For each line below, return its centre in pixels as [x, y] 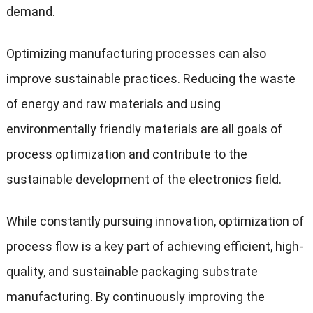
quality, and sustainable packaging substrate [132, 271]
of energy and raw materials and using [113, 103]
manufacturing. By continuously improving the [135, 296]
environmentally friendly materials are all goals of [144, 129]
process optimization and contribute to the [126, 154]
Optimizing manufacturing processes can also [136, 53]
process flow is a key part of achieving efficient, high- [154, 246]
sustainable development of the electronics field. [144, 179]
